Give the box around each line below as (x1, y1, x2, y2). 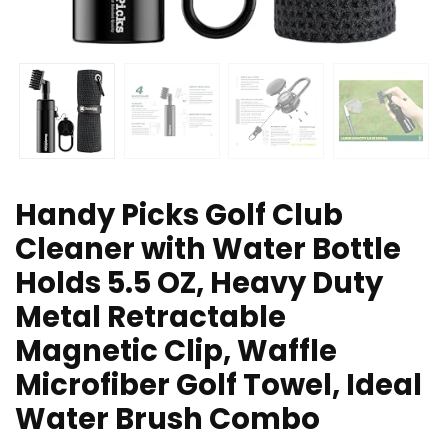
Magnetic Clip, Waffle (15, 331, 337, 372)
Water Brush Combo (15, 399, 320, 440)
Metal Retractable (15, 297, 286, 338)
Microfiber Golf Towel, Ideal (15, 365, 422, 406)
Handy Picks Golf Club (15, 195, 343, 236)
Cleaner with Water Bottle (15, 229, 401, 270)
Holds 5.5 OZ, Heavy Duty (15, 263, 383, 304)
